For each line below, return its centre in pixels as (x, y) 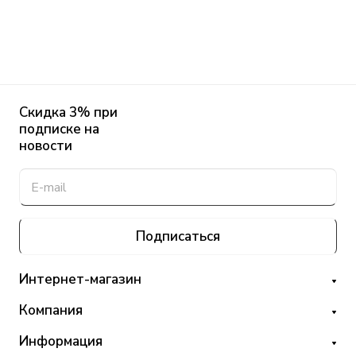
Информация (61, 342)
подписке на (59, 130)
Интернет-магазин (80, 280)
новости (46, 146)
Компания (51, 311)
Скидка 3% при (68, 113)
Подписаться (178, 237)
